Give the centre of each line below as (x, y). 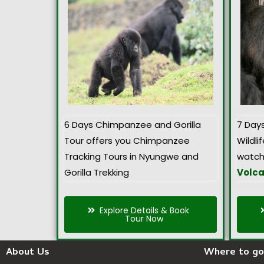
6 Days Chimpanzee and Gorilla (133, 124)
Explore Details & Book (144, 211)
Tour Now (144, 219)
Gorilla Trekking (97, 172)
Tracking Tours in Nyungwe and (131, 156)
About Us (28, 253)
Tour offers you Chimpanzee (127, 140)
